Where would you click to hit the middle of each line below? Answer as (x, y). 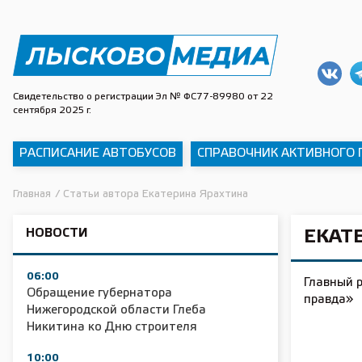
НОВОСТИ (57, 234)
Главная (32, 194)
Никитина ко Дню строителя (112, 327)
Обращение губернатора (99, 293)
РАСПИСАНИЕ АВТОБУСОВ (98, 154)
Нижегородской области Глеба (116, 310)
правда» (328, 300)
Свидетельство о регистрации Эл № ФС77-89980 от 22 (143, 97)
